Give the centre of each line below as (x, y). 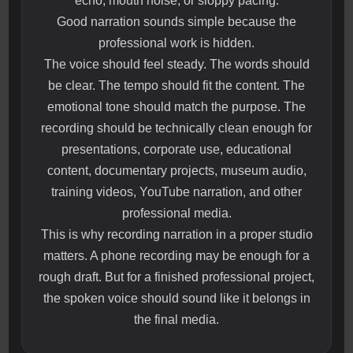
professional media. (176, 214)
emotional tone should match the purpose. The (176, 107)
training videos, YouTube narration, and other (176, 192)
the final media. (176, 320)
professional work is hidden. (176, 43)
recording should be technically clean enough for (176, 128)
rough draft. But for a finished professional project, (176, 277)
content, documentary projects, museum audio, (176, 171)
